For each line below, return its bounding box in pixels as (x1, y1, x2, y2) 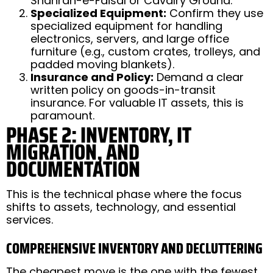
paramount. (30, 107, 94, 123)
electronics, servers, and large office (30, 30, 229, 46)
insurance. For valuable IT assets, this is (30, 94, 244, 110)
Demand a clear (154, 69, 244, 85)
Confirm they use (166, 5, 263, 21)
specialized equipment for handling (30, 18, 222, 34)
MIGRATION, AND (6, 134, 140, 169)
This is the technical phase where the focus (6, 186, 242, 202)
